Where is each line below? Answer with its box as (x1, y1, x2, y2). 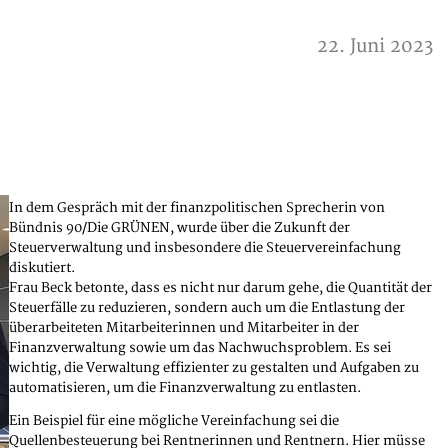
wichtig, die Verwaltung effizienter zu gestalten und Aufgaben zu (9, 359, 419, 376)
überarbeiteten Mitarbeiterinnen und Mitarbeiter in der (9, 319, 359, 336)
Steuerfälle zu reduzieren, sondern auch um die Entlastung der (9, 299, 405, 316)
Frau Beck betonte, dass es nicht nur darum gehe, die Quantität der (9, 279, 432, 296)
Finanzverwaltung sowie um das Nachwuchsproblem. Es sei (9, 339, 391, 356)
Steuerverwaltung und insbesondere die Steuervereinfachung (9, 239, 401, 256)
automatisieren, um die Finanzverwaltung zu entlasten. (9, 379, 364, 396)
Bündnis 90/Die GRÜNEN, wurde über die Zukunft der (9, 219, 350, 236)
